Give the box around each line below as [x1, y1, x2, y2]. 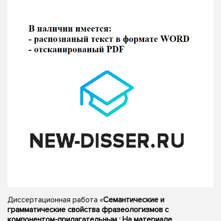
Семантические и [103, 194, 164, 205]
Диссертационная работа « [7, 194, 103, 205]
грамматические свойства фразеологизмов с [7, 204, 169, 215]
